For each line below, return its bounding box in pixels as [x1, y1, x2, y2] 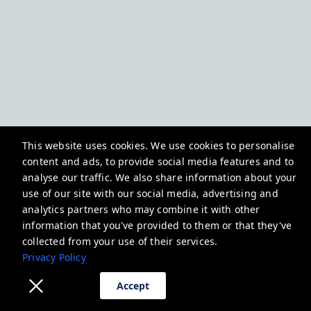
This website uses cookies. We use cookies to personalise [22, 139, 295, 152]
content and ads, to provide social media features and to [22, 155, 294, 168]
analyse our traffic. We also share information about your [22, 171, 297, 184]
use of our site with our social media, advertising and [22, 187, 278, 200]
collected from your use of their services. [22, 235, 218, 248]
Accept [116, 279, 149, 292]
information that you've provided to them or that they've [22, 219, 292, 232]
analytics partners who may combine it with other [22, 203, 260, 216]
